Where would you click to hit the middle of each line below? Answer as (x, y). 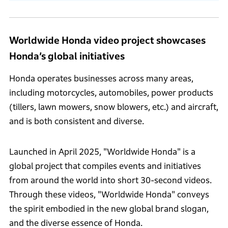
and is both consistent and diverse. (76, 121)
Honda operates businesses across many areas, (101, 78)
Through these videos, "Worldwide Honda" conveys (109, 194)
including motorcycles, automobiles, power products (111, 93)
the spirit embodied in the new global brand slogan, (109, 209)
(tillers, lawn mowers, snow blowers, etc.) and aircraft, (113, 107)
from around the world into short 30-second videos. (110, 180)
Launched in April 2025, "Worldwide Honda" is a (102, 152)
